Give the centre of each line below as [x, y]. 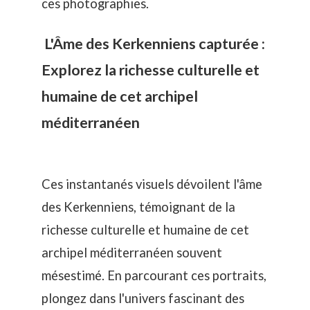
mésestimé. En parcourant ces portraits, [154, 276]
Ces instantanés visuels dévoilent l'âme [152, 184]
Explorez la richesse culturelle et [151, 70]
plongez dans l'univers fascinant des [143, 299]
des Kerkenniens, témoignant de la [138, 207]
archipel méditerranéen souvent [132, 253]
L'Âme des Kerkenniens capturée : [153, 43]
